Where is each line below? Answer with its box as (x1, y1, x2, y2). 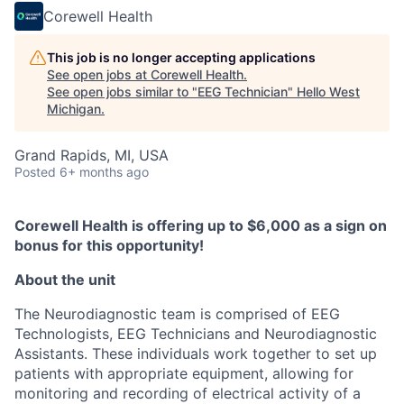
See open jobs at (47, 66, 151, 82)
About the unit (14, 270, 115, 289)
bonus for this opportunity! (14, 235, 204, 254)
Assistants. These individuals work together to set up (14, 344, 377, 363)
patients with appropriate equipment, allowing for (14, 363, 353, 382)
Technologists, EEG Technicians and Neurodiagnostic (14, 324, 377, 343)
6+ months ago (60, 163, 149, 179)
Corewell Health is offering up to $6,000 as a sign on (14, 216, 387, 234)
